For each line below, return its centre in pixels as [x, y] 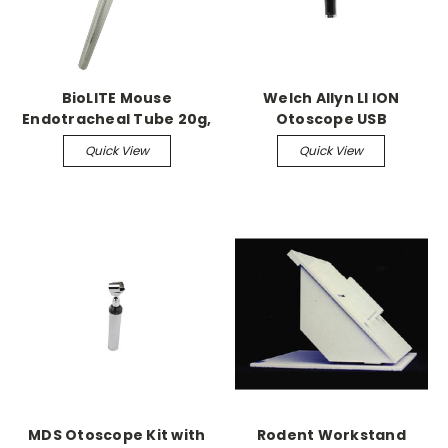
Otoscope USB [331, 118]
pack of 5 [116, 139]
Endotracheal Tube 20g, [117, 118]
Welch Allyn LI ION [331, 97]
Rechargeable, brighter [331, 139]
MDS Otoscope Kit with [117, 434]
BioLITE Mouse [116, 97]
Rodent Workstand [331, 434]
